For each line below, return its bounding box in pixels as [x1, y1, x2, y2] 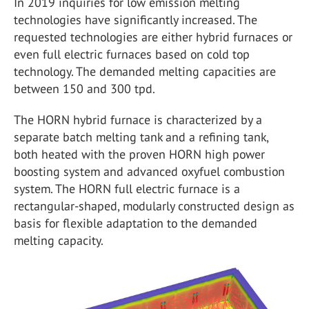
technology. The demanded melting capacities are [14, 63, 276, 79]
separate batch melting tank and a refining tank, [14, 129, 268, 145]
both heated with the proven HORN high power [14, 146, 265, 162]
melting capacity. [14, 232, 103, 248]
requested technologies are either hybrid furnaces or [14, 29, 292, 45]
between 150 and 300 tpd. [14, 81, 155, 97]
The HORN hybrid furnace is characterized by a [14, 112, 262, 128]
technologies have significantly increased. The [14, 12, 257, 28]
